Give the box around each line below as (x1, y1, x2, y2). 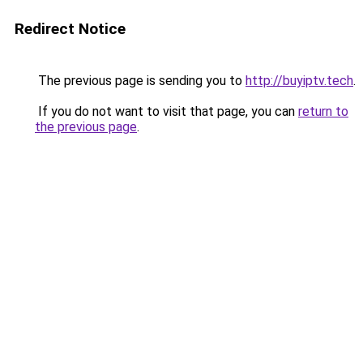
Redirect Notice (15, 19, 126, 38)
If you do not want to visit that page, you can (35, 104, 298, 119)
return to (298, 104, 348, 119)
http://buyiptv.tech (246, 73, 353, 88)
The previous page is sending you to (35, 73, 246, 88)
